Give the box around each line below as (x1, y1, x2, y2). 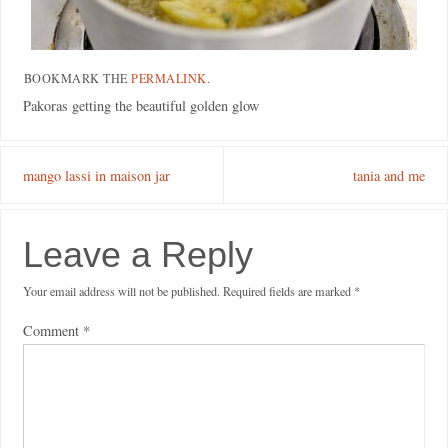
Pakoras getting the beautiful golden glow (22, 95, 259, 115)
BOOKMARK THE (23, 69, 132, 86)
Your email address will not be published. (22, 282, 220, 299)
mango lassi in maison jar (22, 165, 170, 185)
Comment (22, 321, 83, 341)
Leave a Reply (22, 233, 253, 275)
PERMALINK (131, 69, 207, 86)
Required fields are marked (222, 282, 354, 299)
